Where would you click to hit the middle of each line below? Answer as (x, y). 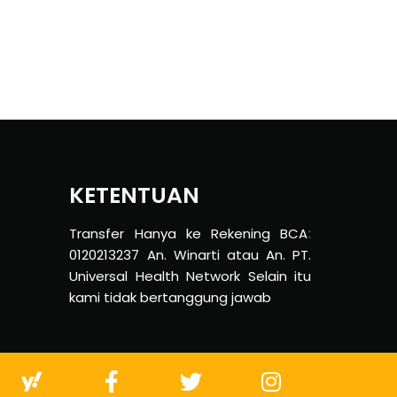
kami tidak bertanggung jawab (171, 297)
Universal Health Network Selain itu (190, 276)
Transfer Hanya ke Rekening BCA (188, 234)
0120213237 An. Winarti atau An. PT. (190, 255)
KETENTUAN (135, 195)
